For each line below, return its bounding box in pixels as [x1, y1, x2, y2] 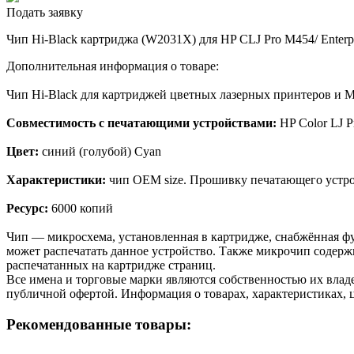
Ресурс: [6, 201, 48, 215]
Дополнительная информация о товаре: [6, 58, 219, 73]
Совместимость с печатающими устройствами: [6, 115, 280, 130]
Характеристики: [6, 172, 109, 186]
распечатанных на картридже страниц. [6, 258, 216, 272]
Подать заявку [6, 5, 83, 19]
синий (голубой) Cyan [39, 144, 161, 158]
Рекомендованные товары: [6, 315, 191, 333]
